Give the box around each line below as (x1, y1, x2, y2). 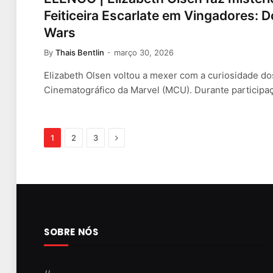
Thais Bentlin (55, 47, 104, 57)
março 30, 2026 (114, 47, 174, 57)
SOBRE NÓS (44, 225, 99, 238)
